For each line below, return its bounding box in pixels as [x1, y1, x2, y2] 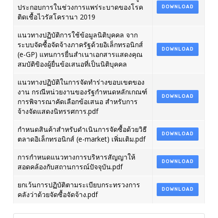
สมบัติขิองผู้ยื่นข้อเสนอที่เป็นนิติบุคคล [17, 59, 127, 69]
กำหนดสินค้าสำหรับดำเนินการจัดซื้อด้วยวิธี [17, 125, 147, 134]
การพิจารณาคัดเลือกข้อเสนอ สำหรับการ [17, 97, 138, 106]
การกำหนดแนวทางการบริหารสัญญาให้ [17, 152, 135, 162]
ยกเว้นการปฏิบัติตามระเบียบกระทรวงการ [17, 180, 140, 189]
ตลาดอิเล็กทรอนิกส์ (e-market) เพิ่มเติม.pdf [17, 134, 145, 144]
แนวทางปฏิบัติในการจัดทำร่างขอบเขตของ [17, 77, 145, 87]
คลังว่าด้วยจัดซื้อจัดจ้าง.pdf [17, 190, 98, 199]
